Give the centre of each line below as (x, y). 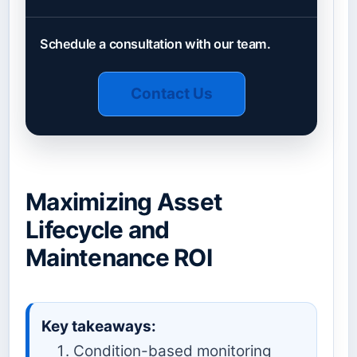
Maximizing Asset (124, 201)
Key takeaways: (99, 326)
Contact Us (171, 94)
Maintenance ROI (119, 257)
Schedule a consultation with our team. (155, 44)
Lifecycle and (98, 229)
